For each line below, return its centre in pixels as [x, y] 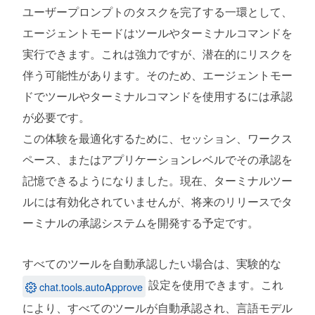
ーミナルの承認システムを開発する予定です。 [141, 223]
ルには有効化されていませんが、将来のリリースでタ [157, 202]
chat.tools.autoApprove [91, 286]
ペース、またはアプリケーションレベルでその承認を [157, 160]
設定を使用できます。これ [214, 285]
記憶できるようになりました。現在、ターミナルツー [157, 181]
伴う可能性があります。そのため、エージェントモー [157, 75]
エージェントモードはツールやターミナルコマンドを [157, 33]
